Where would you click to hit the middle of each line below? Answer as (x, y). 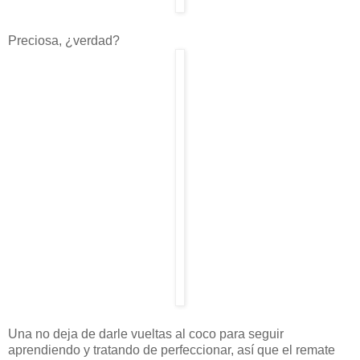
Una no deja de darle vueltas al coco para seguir (146, 333)
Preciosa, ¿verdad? (64, 40)
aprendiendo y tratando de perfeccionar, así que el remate (172, 350)
